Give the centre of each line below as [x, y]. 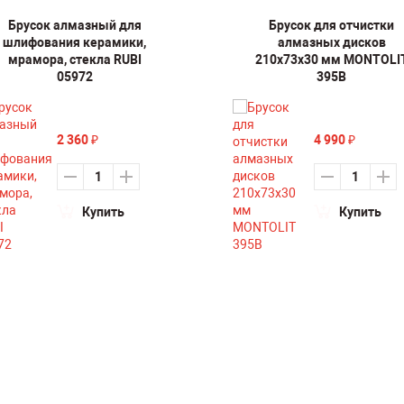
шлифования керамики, [74, 42]
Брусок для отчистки [331, 25]
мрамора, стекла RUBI [74, 60]
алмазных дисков [331, 42]
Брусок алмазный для [74, 25]
